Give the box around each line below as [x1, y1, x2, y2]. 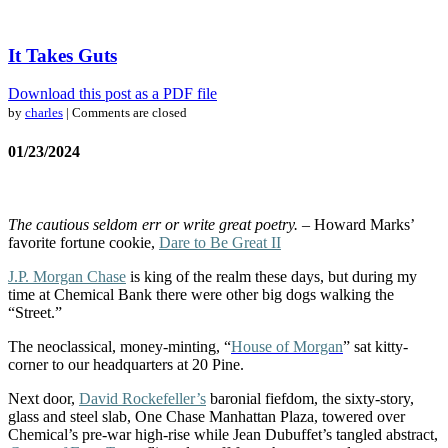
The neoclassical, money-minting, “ [8, 337, 231, 355]
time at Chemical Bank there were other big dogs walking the [8, 285, 394, 303]
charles [25, 105, 63, 121]
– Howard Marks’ [298, 215, 414, 233]
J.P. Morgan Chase [8, 267, 126, 285]
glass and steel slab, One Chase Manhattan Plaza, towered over [8, 407, 405, 425]
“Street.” [8, 303, 62, 321]
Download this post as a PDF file [8, 85, 217, 103]
